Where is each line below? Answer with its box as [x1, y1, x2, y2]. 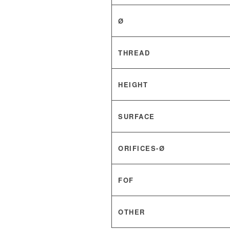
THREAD [118, 48, 150, 57]
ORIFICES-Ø [118, 143, 165, 153]
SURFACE [118, 111, 155, 121]
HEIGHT [118, 80, 148, 89]
